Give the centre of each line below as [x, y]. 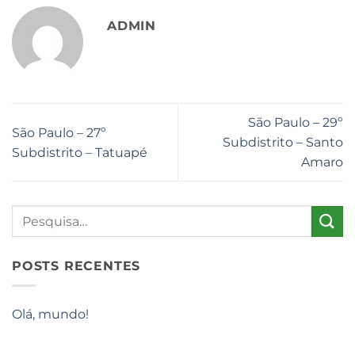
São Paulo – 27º [59, 132]
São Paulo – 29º [296, 122]
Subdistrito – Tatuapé [80, 152]
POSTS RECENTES [76, 266]
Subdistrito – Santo [283, 142]
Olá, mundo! [50, 314]
